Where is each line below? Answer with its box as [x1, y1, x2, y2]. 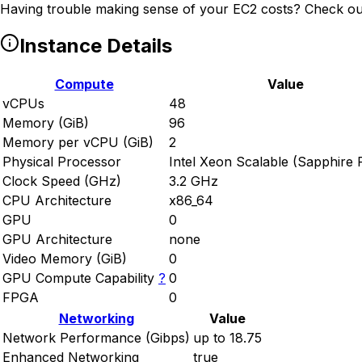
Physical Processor [2, 154, 121, 170]
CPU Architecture [2, 192, 112, 209]
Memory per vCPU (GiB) [2, 134, 154, 151]
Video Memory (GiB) [2, 250, 127, 267]
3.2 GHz [169, 173, 218, 190]
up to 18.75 [193, 330, 262, 347]
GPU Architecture [2, 231, 112, 248]
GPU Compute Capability [2, 270, 154, 287]
